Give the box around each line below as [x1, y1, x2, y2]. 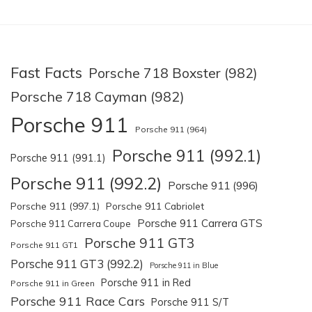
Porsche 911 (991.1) [10, 152, 106, 165]
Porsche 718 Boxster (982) [88, 65, 258, 82]
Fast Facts [10, 63, 82, 82]
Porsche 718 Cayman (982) [10, 88, 185, 106]
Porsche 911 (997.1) [10, 200, 100, 212]
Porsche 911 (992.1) [112, 146, 261, 166]
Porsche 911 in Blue [150, 260, 218, 271]
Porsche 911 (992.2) [10, 173, 162, 194]
